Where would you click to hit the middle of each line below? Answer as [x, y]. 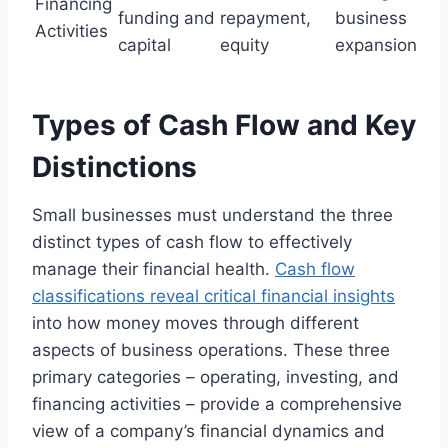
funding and [166, 17]
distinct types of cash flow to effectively [192, 241]
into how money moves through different [195, 322]
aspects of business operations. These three [211, 349]
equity [244, 44]
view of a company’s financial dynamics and [208, 430]
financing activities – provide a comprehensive [217, 403]
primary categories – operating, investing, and [215, 376]
